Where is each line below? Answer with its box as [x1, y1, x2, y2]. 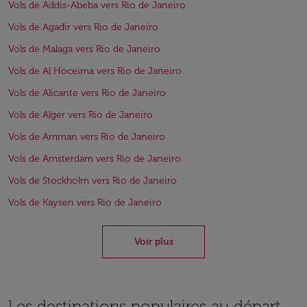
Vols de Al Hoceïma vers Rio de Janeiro [8, 65, 182, 77]
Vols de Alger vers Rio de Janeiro [8, 109, 153, 121]
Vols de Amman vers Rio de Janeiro [8, 131, 165, 143]
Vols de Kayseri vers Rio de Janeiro [8, 197, 162, 208]
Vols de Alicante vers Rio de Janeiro [8, 87, 166, 99]
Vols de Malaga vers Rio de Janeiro [8, 43, 160, 55]
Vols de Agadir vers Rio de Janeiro [8, 21, 158, 33]
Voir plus [134, 236, 173, 247]
